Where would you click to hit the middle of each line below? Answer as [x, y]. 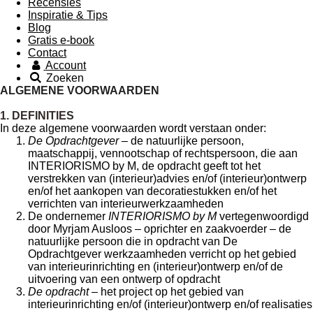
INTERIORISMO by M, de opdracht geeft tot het [144, 166]
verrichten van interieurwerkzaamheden [126, 204]
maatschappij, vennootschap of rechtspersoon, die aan [163, 153]
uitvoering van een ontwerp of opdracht [124, 279]
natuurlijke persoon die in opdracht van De [133, 241]
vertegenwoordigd [263, 216]
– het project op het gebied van [166, 292]
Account [66, 65]
